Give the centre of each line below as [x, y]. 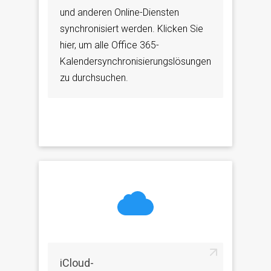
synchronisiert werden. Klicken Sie [132, 28]
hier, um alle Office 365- [109, 45]
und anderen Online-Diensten [119, 12]
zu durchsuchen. [94, 77]
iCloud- [77, 263]
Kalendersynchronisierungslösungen [135, 61]
